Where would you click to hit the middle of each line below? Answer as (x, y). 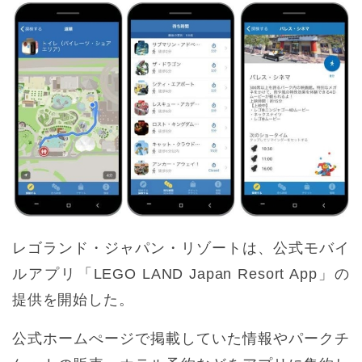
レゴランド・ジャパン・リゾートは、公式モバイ (181, 248)
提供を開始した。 (73, 300)
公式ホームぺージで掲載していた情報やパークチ (181, 339)
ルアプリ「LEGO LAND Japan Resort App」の (181, 274)
